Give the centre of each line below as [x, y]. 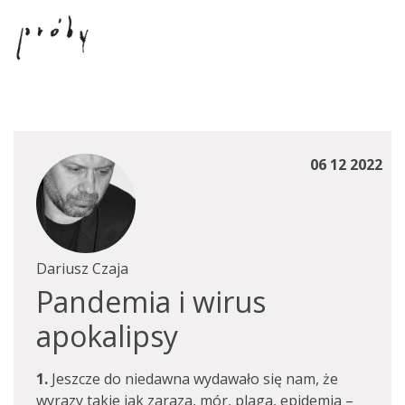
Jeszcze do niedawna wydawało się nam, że [193, 379]
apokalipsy [107, 336]
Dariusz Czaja [82, 268]
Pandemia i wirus [151, 301]
